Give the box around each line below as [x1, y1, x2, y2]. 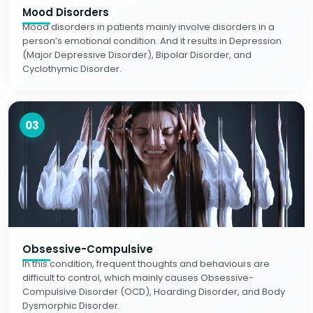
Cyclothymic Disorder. [22, 62, 122, 75]
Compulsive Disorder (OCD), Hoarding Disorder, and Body [22, 285, 285, 298]
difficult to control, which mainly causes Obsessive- [22, 271, 254, 284]
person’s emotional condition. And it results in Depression [22, 34, 282, 48]
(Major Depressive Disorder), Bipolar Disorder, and [22, 48, 252, 61]
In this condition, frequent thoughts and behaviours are [22, 257, 270, 270]
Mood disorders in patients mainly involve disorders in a [22, 20, 275, 34]
